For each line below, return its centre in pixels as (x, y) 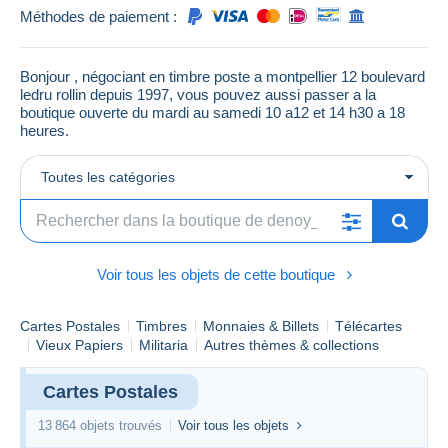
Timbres (161, 325)
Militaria (163, 344)
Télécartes (368, 325)
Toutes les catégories (108, 177)
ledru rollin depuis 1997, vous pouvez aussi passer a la (198, 94)
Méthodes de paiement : (98, 16)
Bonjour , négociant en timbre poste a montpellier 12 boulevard (222, 76)
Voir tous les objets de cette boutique (215, 274)
